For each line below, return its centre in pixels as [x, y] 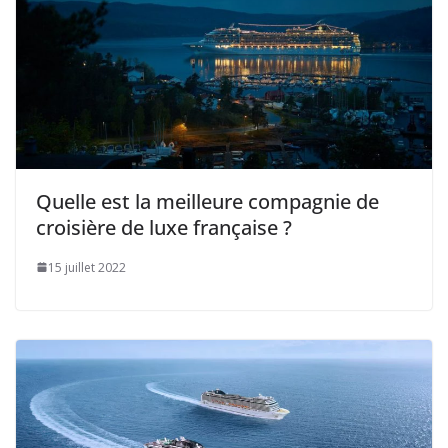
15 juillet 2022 [87, 267]
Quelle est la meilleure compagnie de [207, 201]
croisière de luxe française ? [164, 227]
